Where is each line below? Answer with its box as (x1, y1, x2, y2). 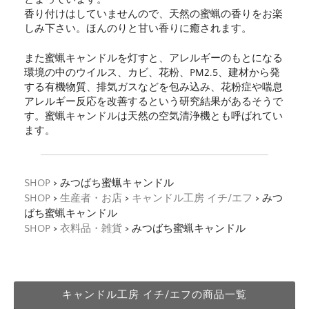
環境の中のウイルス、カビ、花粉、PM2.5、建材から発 (24, 66, 280, 79)
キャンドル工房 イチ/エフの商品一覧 (62, 288, 247, 301)
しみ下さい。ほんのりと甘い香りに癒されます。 (24, 23, 252, 35)
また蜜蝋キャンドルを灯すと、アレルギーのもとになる (24, 52, 283, 64)
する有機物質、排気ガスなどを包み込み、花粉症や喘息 (24, 81, 283, 93)
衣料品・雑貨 (60, 222, 122, 235)
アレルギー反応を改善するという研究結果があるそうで (24, 95, 283, 108)
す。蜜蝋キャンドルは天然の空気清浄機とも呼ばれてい (24, 110, 283, 122)
